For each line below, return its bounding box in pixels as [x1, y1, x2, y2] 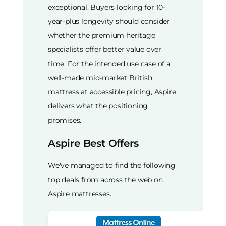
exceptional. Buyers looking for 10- [48, 3, 166, 12]
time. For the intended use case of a [48, 59, 171, 69]
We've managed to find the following [48, 160, 176, 170]
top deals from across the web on [48, 175, 163, 184]
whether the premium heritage [48, 31, 155, 40]
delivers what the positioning [48, 101, 148, 111]
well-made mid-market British [48, 73, 152, 83]
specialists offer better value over [48, 45, 162, 54]
